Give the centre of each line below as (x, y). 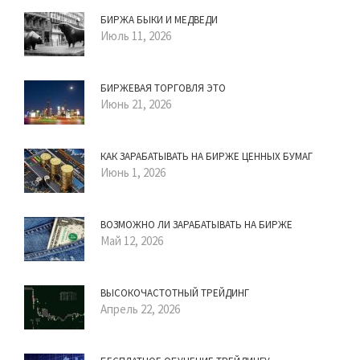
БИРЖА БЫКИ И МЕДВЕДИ (159, 20)
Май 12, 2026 (132, 241)
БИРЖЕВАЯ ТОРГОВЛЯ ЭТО (163, 88)
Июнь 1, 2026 (133, 173)
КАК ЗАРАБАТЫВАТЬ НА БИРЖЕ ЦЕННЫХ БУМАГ (207, 157)
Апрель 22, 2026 (140, 309)
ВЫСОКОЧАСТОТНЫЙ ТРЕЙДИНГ (175, 293)
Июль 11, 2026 (136, 36)
